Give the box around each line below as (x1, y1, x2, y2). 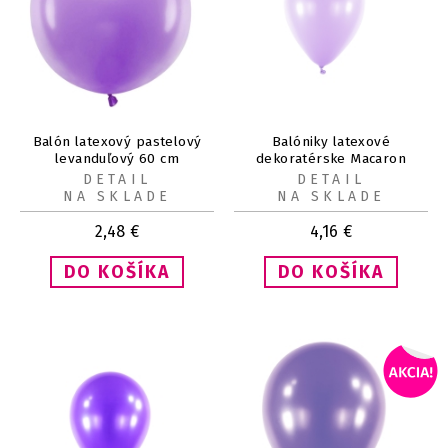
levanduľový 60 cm (55, 149, 179, 167)
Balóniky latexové (272, 132, 390, 150)
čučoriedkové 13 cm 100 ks (242, 166, 420, 184)
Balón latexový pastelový (32, 132, 202, 150)
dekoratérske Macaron (255, 149, 407, 167)
